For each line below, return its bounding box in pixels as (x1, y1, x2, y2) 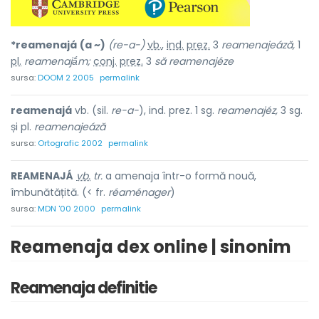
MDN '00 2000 (38, 203, 95, 214)
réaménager (108, 185, 170, 199)
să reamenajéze (155, 54, 234, 68)
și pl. (11, 120, 34, 134)
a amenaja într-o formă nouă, (103, 169, 256, 183)
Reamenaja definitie (11, 277, 157, 299)
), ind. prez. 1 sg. (139, 103, 217, 117)
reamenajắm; (24, 54, 90, 68)
